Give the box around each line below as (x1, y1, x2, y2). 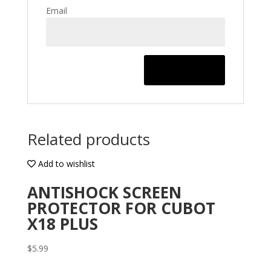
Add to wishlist (38, 157, 95, 169)
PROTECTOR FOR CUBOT (27, 197, 215, 219)
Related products (27, 128, 150, 150)
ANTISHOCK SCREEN (27, 181, 181, 203)
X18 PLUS (27, 212, 98, 235)
